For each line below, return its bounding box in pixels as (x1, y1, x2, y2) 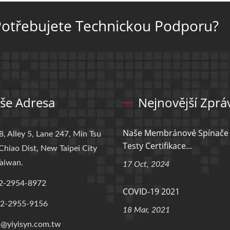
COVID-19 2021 (123, 186, 180, 197)
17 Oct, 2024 (123, 160, 169, 168)
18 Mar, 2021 (123, 206, 170, 214)
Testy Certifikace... (123, 140, 192, 151)
